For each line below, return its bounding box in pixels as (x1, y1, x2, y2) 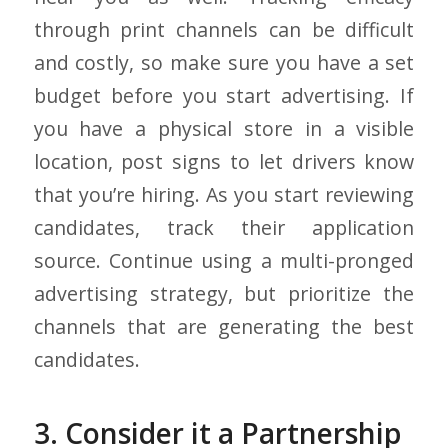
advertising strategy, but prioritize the (33, 280, 415, 308)
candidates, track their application (33, 214, 415, 242)
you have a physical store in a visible (33, 115, 415, 143)
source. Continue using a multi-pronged (33, 247, 415, 275)
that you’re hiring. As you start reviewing (33, 181, 415, 209)
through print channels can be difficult (33, 16, 415, 44)
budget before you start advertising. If (33, 82, 415, 110)
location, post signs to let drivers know (33, 148, 415, 176)
